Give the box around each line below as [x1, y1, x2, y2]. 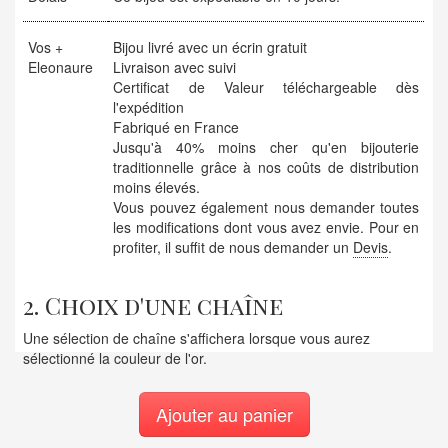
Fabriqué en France [113, 117, 240, 138]
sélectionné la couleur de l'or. [23, 348, 208, 369]
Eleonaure [28, 57, 94, 78]
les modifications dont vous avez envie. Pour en [113, 217, 420, 238]
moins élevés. [113, 177, 201, 198]
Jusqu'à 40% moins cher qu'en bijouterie [113, 137, 420, 158]
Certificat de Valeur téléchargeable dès [113, 77, 420, 98]
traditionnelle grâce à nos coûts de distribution [113, 157, 420, 178]
